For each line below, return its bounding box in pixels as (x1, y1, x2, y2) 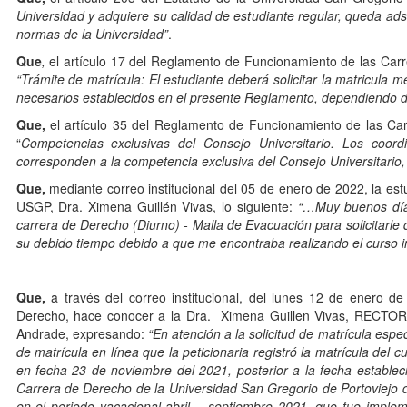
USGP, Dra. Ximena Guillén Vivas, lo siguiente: (15, 197, 298, 216)
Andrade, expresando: (15, 324, 148, 343)
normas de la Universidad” (15, 25, 168, 44)
